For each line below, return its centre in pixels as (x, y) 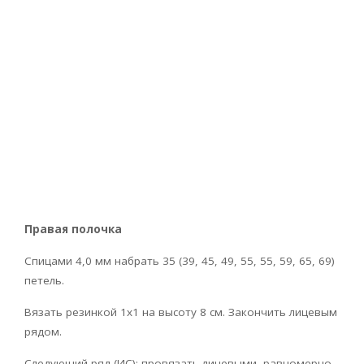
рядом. (43, 331)
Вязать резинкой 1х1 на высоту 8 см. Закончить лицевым (181, 312)
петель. (44, 280)
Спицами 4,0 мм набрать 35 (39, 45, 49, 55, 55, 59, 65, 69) (180, 260)
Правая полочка (73, 229)
